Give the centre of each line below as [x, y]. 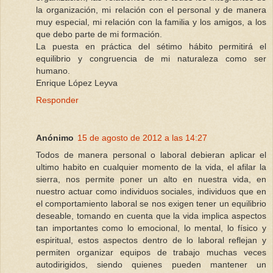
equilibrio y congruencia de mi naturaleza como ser [151, 59]
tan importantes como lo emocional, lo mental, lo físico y [151, 228]
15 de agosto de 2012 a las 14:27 [142, 138]
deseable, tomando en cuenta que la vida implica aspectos [151, 216]
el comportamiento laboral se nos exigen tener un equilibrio [151, 204]
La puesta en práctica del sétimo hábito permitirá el [151, 47]
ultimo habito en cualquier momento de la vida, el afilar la [151, 167]
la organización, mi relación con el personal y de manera [151, 10]
